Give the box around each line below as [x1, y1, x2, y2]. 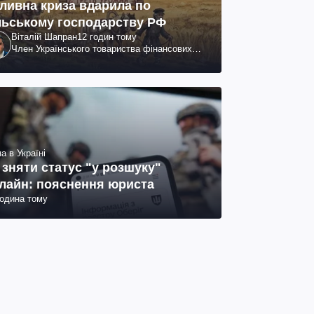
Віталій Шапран [11, 31, 77, 42]
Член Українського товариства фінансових [11, 43, 192, 54]
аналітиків [11, 55, 54, 66]
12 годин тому [77, 31, 137, 42]
